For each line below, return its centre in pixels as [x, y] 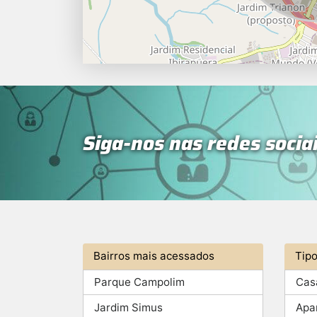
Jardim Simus [129, 307]
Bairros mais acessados [154, 256]
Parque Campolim [140, 282]
